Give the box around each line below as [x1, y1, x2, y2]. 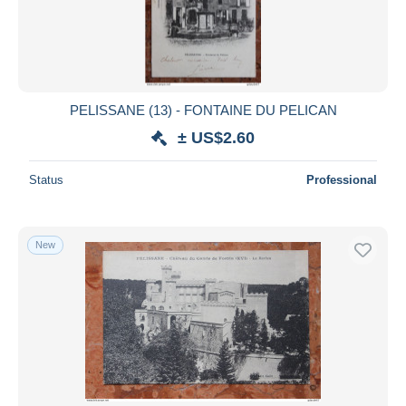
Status [29, 172, 63, 187]
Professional [306, 172, 377, 187]
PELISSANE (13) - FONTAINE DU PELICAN [69, 101, 337, 118]
